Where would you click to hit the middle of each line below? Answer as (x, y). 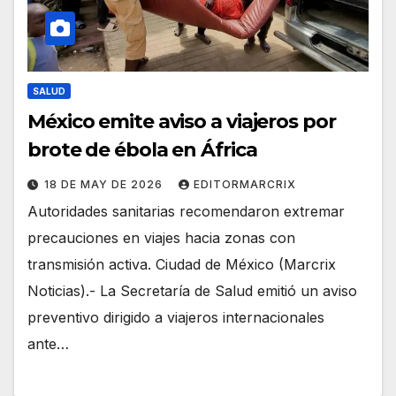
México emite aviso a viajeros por (182, 121)
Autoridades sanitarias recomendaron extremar (186, 211)
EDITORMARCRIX (245, 184)
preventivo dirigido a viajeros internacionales (176, 317)
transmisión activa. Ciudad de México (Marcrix (182, 264)
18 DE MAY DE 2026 (105, 184)
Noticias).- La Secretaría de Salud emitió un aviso (192, 290)
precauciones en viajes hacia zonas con (161, 237)
